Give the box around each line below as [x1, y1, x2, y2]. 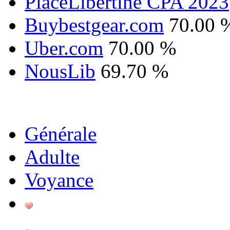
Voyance [25, 168, 93, 191]
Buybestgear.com [25, 13, 164, 36]
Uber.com [25, 36, 103, 59]
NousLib [25, 60, 95, 82]
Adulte [25, 145, 80, 168]
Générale [25, 122, 97, 145]
